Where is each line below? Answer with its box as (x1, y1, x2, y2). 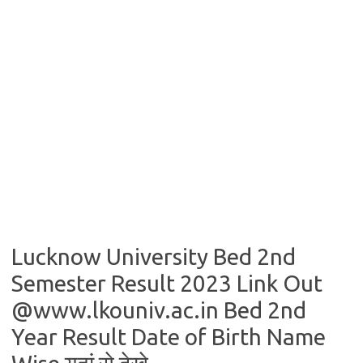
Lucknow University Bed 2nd (11, 244, 296, 269)
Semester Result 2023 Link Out (11, 271, 322, 296)
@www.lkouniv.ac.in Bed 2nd (11, 297, 306, 322)
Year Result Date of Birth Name (11, 324, 326, 349)
